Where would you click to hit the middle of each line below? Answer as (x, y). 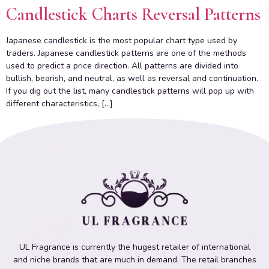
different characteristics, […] (59, 103)
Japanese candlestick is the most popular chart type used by (122, 40)
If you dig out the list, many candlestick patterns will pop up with (130, 91)
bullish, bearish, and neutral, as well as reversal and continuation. (132, 78)
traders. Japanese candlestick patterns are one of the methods (126, 53)
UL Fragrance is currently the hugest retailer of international (134, 247)
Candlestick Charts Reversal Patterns (133, 14)
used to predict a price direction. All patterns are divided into (122, 65)
